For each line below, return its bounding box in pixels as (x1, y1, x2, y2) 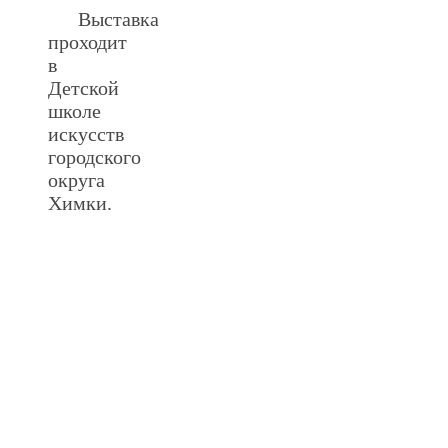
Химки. (48, 191, 112, 214)
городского (48, 145, 141, 168)
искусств (48, 122, 124, 145)
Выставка (78, 7, 159, 30)
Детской (48, 76, 119, 99)
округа (48, 168, 105, 191)
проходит (48, 30, 127, 53)
